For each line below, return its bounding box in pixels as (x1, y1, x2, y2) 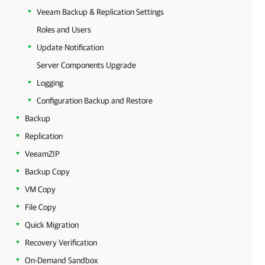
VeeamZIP (25, 149, 60, 159)
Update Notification (37, 43, 104, 52)
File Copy (25, 202, 56, 212)
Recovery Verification (25, 238, 97, 247)
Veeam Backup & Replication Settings (37, 7, 164, 17)
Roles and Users (37, 25, 91, 34)
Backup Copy (25, 167, 70, 176)
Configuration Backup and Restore (37, 96, 153, 105)
